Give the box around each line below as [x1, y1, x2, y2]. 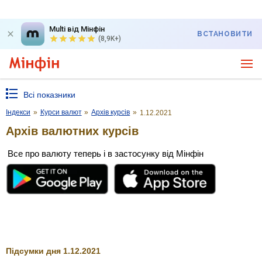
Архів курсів [91, 108, 130, 116]
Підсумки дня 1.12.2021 [6, 246, 101, 256]
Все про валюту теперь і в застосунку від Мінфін [8, 148, 204, 158]
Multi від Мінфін [49, 25, 105, 33]
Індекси [6, 108, 30, 116]
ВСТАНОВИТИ [197, 30, 253, 38]
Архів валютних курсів [6, 124, 139, 137]
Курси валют [40, 108, 82, 116]
